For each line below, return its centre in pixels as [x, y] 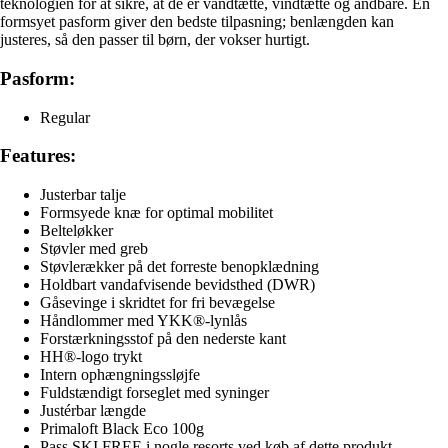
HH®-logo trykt [91, 357]
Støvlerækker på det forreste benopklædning [179, 267]
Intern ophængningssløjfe [120, 375]
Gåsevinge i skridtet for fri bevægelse [157, 303]
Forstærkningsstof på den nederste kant [163, 339]
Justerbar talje [83, 195]
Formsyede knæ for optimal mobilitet [156, 213]
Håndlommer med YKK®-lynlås [143, 321]
